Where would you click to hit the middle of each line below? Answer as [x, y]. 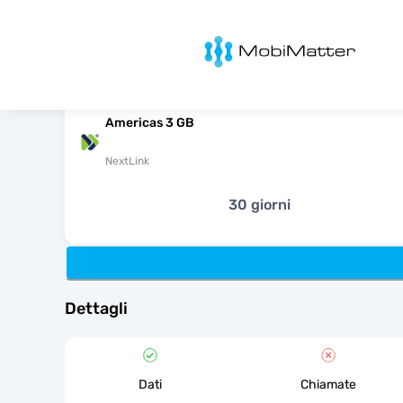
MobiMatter [217, 41]
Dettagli [96, 309]
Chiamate [329, 385]
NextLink [127, 161]
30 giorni [259, 205]
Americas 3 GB [150, 123]
